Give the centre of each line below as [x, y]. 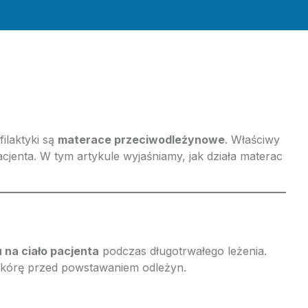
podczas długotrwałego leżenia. [183, 251]
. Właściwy [252, 140]
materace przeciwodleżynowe [141, 140]
